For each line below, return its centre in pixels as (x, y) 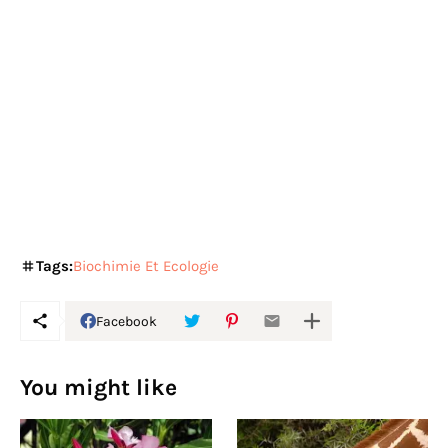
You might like (98, 388)
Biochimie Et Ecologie (146, 266)
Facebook (126, 321)
